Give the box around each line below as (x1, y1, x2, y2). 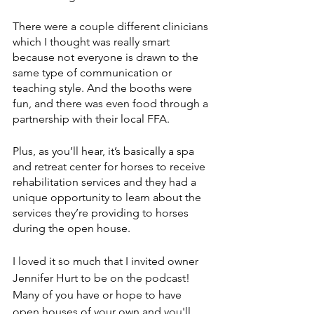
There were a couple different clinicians (13, 19, 211, 33)
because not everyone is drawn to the (13, 50, 201, 64)
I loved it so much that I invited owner (13, 254, 201, 268)
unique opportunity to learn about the (13, 190, 204, 204)
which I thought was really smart (13, 34, 172, 48)
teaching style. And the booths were (13, 81, 195, 95)
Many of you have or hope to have (13, 287, 184, 301)
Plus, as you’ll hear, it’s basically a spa (13, 144, 197, 158)
